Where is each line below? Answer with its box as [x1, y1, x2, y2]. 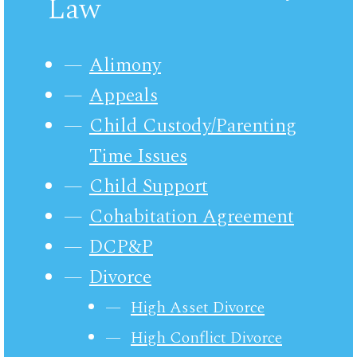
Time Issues [89, 141, 187, 171]
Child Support [89, 171, 208, 201]
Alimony [89, 50, 161, 80]
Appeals [89, 80, 158, 110]
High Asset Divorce [131, 295, 265, 320]
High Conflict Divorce [131, 325, 282, 350]
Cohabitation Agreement [89, 202, 294, 231]
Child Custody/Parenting [89, 111, 296, 140]
